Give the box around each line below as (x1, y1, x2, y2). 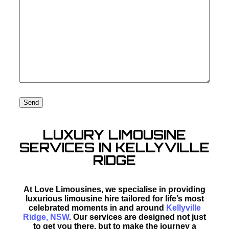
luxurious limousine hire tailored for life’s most (25, 194, 204, 203)
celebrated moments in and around (28, 203, 166, 212)
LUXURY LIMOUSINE (43, 126, 186, 143)
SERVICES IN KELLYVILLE (19, 139, 210, 155)
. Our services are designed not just (69, 212, 206, 221)
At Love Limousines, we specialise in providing (24, 185, 205, 194)
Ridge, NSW (23, 212, 69, 221)
